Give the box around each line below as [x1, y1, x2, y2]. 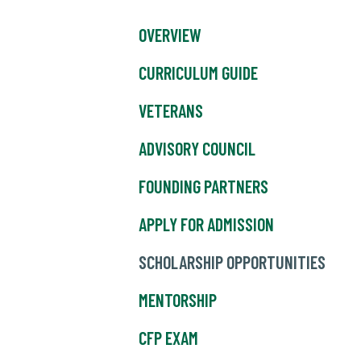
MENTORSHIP [139, 289, 217, 311]
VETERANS [139, 100, 203, 122]
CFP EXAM [139, 327, 198, 349]
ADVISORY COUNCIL [139, 138, 255, 160]
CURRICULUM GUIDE [139, 62, 258, 84]
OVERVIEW [139, 24, 201, 46]
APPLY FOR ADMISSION [139, 214, 274, 235]
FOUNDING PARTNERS [139, 176, 268, 197]
